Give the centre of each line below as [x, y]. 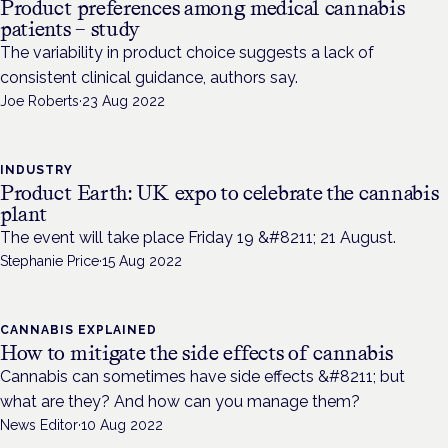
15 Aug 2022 [142, 261]
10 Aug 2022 [122, 425]
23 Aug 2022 [123, 101]
